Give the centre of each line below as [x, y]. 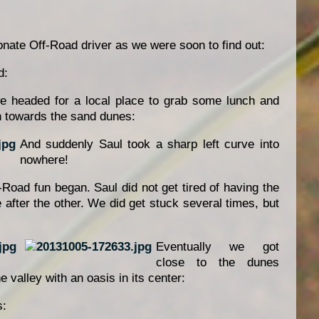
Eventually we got [217, 247]
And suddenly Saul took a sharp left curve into [149, 145]
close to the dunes [217, 263]
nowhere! [44, 160]
